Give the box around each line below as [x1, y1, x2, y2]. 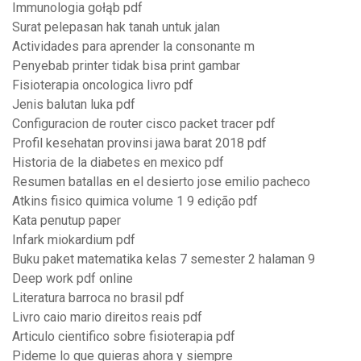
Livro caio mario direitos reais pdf [12, 309, 202, 326]
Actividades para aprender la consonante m [12, 39, 255, 55]
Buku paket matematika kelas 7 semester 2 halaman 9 [12, 251, 315, 268]
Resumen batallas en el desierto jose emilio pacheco [12, 174, 310, 190]
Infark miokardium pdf [12, 232, 135, 248]
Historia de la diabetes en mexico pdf [12, 155, 224, 171]
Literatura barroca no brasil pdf [12, 290, 185, 306]
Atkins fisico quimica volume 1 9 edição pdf [12, 193, 258, 210]
